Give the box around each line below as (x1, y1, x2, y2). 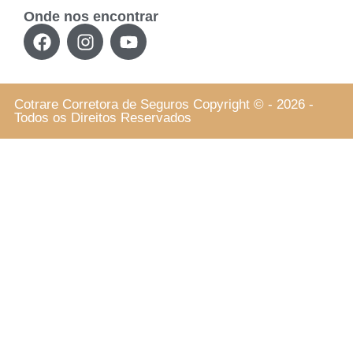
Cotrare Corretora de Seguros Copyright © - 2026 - (14, 97, 314, 112)
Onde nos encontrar (24, 9, 158, 24)
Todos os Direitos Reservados (14, 110, 191, 125)
